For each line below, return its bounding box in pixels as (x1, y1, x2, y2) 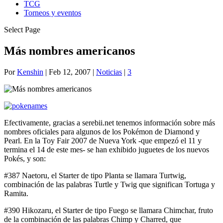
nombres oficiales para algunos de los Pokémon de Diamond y (4, 127, 200, 136)
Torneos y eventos (24, 8, 81, 17)
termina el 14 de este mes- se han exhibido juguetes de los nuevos (4, 145, 209, 154)
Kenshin (17, 67, 43, 76)
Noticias (96, 67, 122, 76)
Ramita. (4, 189, 28, 198)
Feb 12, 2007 (49, 67, 91, 76)
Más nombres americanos (4, 44, 135, 57)
